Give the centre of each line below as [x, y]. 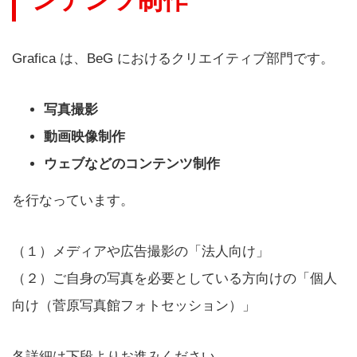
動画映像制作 [84, 137]
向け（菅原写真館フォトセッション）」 [134, 305]
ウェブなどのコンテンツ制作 [132, 164]
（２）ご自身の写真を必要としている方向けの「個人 [175, 278]
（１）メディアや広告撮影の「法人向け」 [141, 251]
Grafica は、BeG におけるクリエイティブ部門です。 [173, 59]
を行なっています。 [73, 200]
